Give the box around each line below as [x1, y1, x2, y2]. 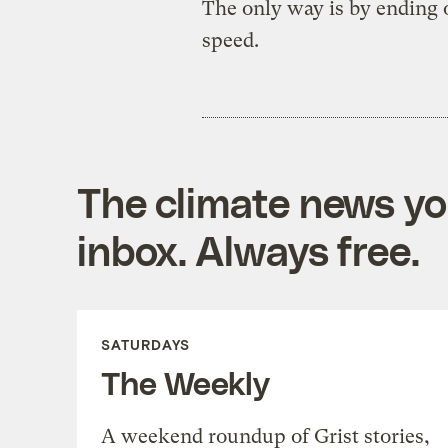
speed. [201, 28, 259, 52]
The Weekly [100, 362, 270, 401]
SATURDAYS [100, 335, 190, 353]
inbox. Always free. [76, 225, 420, 274]
